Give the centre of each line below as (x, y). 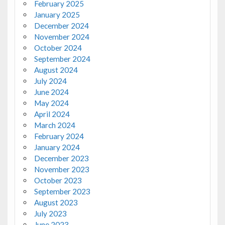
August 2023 (56, 203)
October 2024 (58, 48)
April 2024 (52, 114)
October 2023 (58, 181)
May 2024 (51, 103)
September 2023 (62, 192)
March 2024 (54, 125)
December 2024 (61, 26)
